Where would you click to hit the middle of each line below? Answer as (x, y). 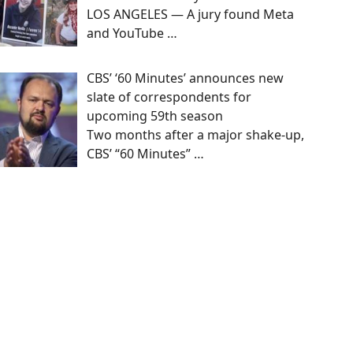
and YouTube (127, 33)
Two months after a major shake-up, (195, 134)
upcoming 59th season (155, 115)
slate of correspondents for (169, 97)
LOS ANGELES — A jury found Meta (190, 15)
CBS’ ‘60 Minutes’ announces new (185, 78)
